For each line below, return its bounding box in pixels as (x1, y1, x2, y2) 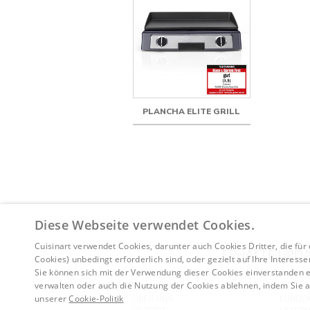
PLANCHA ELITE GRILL (143, 106, 241, 118)
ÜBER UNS (133, 294, 172, 304)
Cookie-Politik (69, 293, 124, 304)
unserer (35, 293, 69, 304)
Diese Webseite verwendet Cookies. (35, 217, 255, 233)
